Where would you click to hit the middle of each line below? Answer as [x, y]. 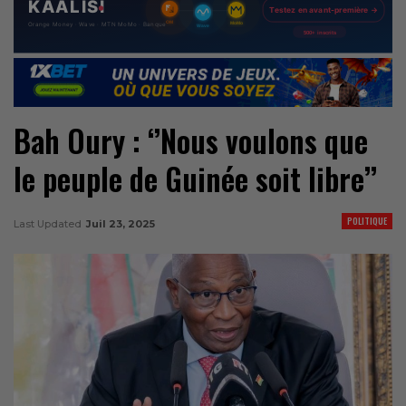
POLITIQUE [367, 220]
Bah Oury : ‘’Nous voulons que [191, 140]
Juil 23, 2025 [121, 223]
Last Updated [49, 223]
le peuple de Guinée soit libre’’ [195, 179]
